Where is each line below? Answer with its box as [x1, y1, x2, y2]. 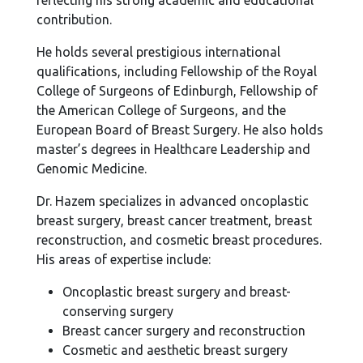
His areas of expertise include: [36, 252, 211, 267]
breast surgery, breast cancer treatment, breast [36, 213, 313, 228]
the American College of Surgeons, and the [36, 103, 287, 117]
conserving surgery [62, 304, 174, 318]
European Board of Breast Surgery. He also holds [36, 122, 324, 137]
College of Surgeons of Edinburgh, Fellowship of [36, 83, 318, 98]
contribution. [36, 12, 113, 27]
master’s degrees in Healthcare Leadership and [36, 142, 311, 156]
